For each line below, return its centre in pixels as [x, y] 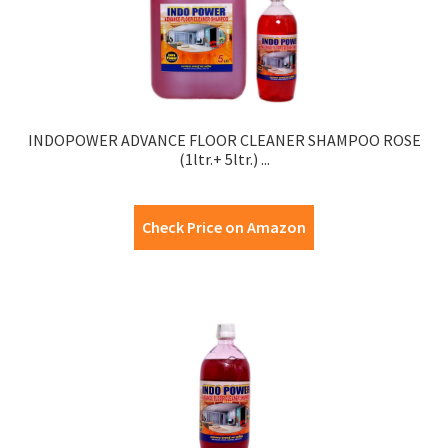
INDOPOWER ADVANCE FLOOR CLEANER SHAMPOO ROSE [224, 140]
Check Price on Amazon [224, 227]
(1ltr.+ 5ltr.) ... [224, 159]
